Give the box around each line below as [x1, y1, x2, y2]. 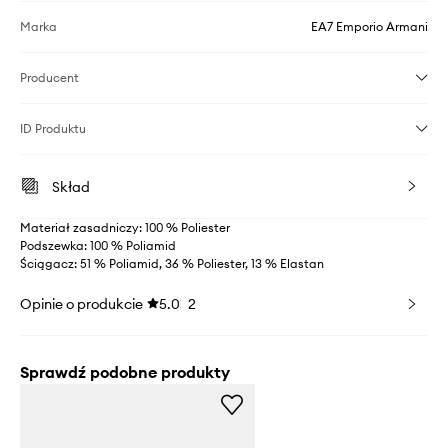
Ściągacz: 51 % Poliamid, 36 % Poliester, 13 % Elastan [20, 256, 324, 272]
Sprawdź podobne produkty [20, 362, 230, 383]
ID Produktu [20, 121, 86, 137]
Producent [20, 70, 79, 86]
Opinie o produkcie [20, 295, 143, 314]
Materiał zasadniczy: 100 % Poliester [20, 220, 230, 236]
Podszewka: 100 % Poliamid [20, 238, 176, 254]
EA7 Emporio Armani [311, 19, 428, 35]
